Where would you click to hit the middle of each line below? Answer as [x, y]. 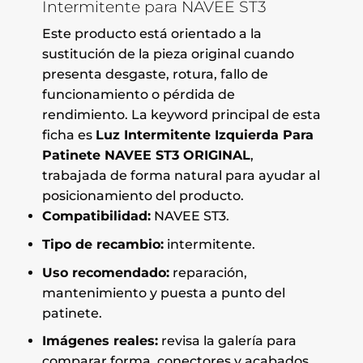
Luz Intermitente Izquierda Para [204, 135]
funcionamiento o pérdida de [138, 95]
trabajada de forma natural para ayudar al [181, 176]
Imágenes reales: [100, 341]
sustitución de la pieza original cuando [168, 54]
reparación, [208, 272]
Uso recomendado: [105, 272]
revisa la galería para [227, 341]
